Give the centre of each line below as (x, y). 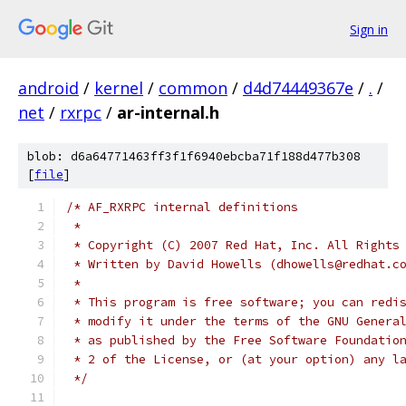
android (48, 88)
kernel (119, 88)
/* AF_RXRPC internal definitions (182, 207)
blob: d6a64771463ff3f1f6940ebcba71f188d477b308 (194, 156)
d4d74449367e (298, 88)
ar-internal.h (168, 112)
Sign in (369, 29)
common (193, 88)
